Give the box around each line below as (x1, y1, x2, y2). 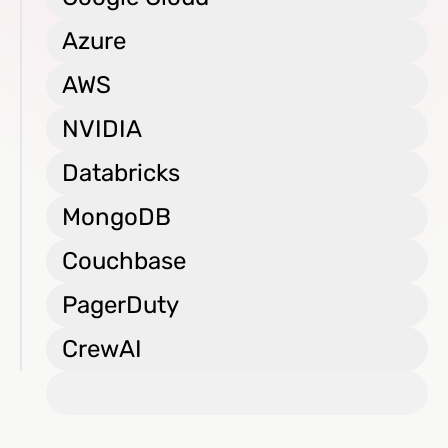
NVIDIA (62, 115, 142, 143)
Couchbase (62, 247, 186, 275)
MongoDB (62, 203, 171, 231)
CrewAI (62, 335, 142, 363)
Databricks (62, 159, 180, 187)
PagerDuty (62, 291, 179, 319)
